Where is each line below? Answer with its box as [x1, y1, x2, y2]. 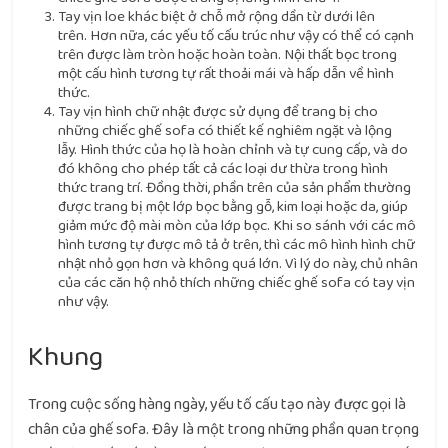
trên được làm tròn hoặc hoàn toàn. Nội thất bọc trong [58, 43, 398, 66]
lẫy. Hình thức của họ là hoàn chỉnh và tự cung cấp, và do [58, 138, 409, 161]
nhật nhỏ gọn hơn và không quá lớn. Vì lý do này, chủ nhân [58, 252, 419, 275]
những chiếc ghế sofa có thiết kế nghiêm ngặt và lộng [58, 119, 393, 142]
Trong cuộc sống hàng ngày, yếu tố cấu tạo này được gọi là [28, 392, 407, 417]
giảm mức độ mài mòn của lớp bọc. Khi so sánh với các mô [58, 214, 417, 237]
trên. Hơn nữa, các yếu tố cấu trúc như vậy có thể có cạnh [58, 24, 415, 47]
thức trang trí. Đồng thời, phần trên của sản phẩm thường [58, 176, 412, 199]
